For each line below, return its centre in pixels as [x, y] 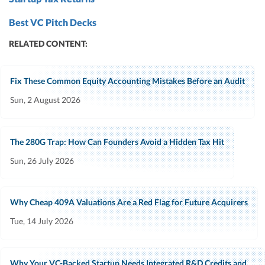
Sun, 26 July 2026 [42, 160]
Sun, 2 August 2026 [45, 99]
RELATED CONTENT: [49, 43]
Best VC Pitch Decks [53, 22]
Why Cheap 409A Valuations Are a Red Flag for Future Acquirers [129, 202]
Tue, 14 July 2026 [42, 221]
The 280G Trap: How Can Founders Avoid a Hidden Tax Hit [117, 141]
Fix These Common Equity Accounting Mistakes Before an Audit [127, 80]
